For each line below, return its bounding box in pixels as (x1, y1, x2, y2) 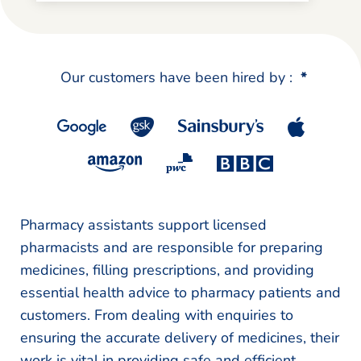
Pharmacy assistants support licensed (20, 215, 267, 235)
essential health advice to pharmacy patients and (20, 283, 341, 303)
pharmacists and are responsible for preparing (20, 238, 323, 258)
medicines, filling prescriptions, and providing (20, 260, 314, 280)
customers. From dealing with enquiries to (20, 305, 293, 326)
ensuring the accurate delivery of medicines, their (20, 328, 339, 348)
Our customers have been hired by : (60, 68, 293, 88)
